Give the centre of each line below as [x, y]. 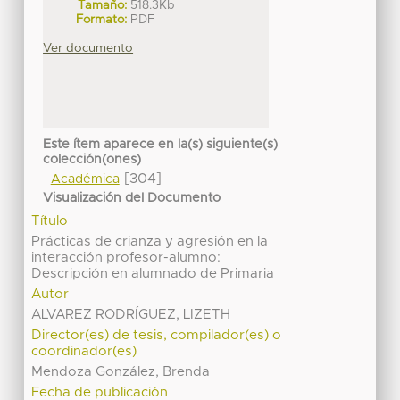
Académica [85, 180]
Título [50, 221]
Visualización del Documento [132, 199]
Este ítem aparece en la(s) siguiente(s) [161, 145]
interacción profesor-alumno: [126, 258]
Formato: [102, 19]
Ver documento [88, 48]
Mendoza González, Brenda [121, 372]
